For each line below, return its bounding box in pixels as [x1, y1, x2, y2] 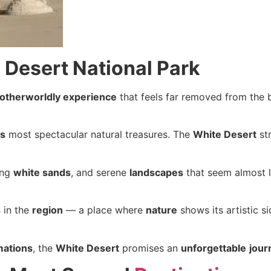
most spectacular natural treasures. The [5, 128, 193, 141]
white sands [13, 166, 71, 178]
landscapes [129, 166, 183, 178]
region [32, 204, 63, 217]
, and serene [71, 166, 129, 178]
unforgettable [181, 241, 246, 254]
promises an [119, 241, 181, 254]
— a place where [63, 204, 146, 217]
